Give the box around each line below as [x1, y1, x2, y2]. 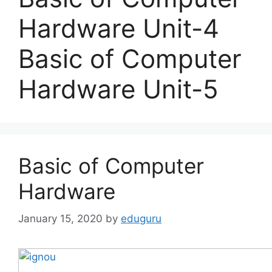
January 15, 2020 [18, 212, 103, 225]
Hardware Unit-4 [18, 13, 219, 44]
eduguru [121, 212, 161, 225]
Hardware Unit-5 [18, 73, 219, 104]
